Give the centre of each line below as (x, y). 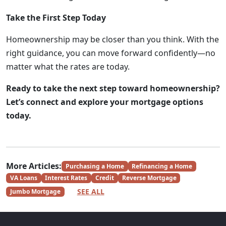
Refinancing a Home (162, 166)
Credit (104, 178)
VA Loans (23, 178)
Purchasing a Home (95, 166)
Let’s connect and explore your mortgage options (105, 102)
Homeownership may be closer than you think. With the (112, 39)
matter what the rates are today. (68, 67)
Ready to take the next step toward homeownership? (113, 88)
